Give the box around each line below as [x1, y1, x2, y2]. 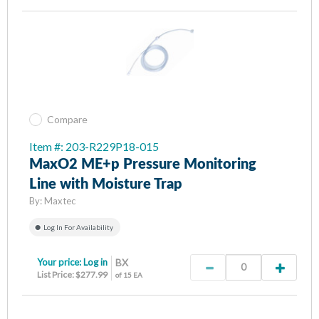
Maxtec [44, 194, 75, 206]
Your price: [37, 256, 83, 268]
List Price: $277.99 [37, 268, 108, 280]
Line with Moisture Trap [29, 177, 182, 192]
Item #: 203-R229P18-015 [29, 139, 159, 153]
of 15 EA [115, 270, 142, 279]
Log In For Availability [43, 222, 113, 231]
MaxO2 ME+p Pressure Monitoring [29, 157, 256, 172]
